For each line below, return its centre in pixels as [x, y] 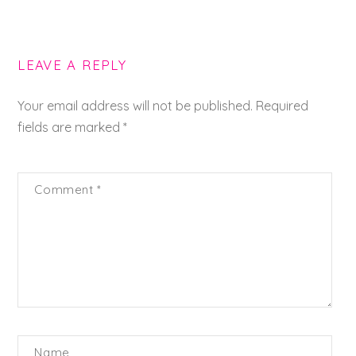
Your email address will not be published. [135, 105]
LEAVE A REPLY [72, 65]
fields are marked [71, 127]
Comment [66, 189]
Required [282, 105]
